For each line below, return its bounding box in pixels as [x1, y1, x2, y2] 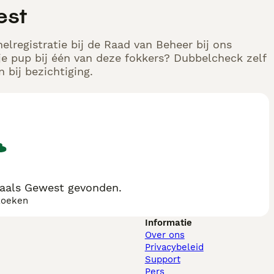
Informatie [144, 217, 192, 228]
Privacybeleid [144, 242, 204, 253]
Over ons [144, 229, 185, 240]
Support [144, 254, 180, 265]
